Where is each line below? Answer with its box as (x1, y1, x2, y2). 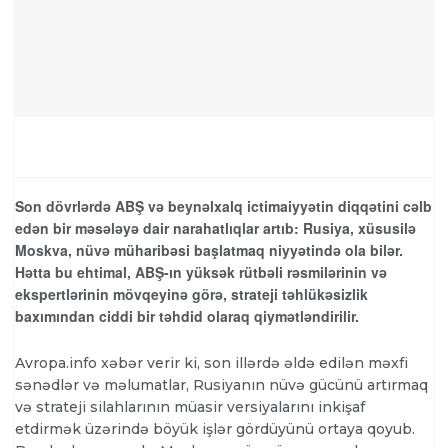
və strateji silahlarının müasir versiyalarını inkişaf (15, 397, 365, 416)
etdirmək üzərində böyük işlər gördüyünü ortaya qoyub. (15, 419, 415, 438)
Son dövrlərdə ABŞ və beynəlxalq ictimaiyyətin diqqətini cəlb (15, 196, 432, 217)
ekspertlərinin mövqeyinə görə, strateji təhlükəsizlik (15, 284, 368, 305)
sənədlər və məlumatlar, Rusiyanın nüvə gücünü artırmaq (15, 375, 428, 394)
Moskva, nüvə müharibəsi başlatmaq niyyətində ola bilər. (15, 240, 403, 261)
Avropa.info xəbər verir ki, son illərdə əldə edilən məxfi (15, 353, 408, 372)
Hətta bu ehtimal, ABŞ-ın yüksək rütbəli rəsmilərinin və (15, 262, 387, 283)
